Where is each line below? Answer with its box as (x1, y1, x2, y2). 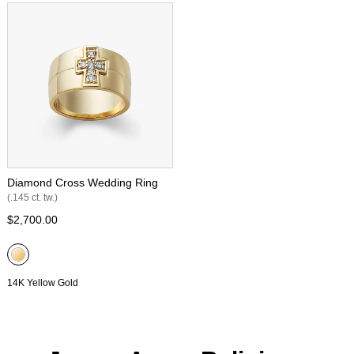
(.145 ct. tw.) (7, 192, 58, 203)
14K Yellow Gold (7, 277, 78, 288)
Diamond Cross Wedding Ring (7, 176, 158, 189)
